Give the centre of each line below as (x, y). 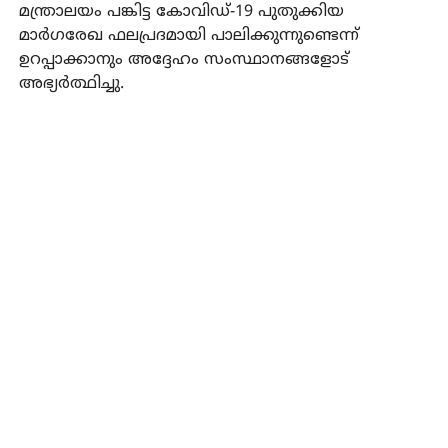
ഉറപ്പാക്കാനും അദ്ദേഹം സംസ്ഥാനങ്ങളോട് (183, 59)
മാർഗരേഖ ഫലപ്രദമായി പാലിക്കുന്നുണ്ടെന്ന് (188, 35)
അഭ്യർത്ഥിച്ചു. (71, 83)
